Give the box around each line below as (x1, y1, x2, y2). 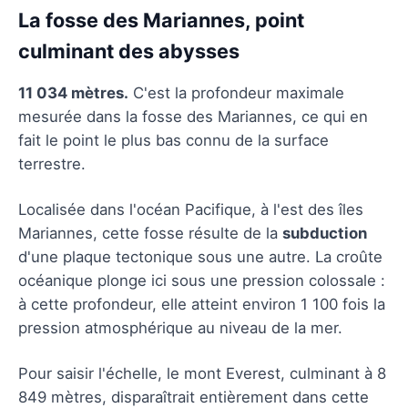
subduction (282, 223, 367, 242)
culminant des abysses (18, 38, 240, 63)
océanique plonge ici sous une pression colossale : (18, 270, 385, 290)
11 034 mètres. (18, 83, 128, 102)
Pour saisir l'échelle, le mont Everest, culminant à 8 (18, 363, 386, 382)
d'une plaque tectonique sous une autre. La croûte (18, 247, 382, 266)
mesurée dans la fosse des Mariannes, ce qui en (18, 107, 368, 126)
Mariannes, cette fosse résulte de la (18, 223, 282, 242)
